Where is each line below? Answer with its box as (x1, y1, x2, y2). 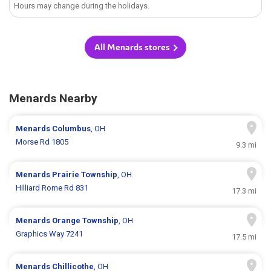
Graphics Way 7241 (16, 229, 83, 239)
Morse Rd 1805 (16, 137, 69, 147)
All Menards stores (94, 42, 170, 53)
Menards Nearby (9, 91, 97, 106)
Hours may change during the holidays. (14, 1, 150, 11)
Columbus (52, 124, 91, 134)
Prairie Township (52, 170, 118, 180)
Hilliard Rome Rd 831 (16, 183, 89, 193)
